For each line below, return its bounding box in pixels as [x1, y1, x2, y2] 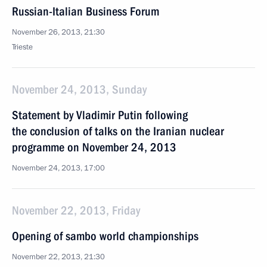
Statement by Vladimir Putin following [12, 108, 188, 122]
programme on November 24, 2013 [12, 140, 176, 154]
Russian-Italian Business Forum [12, 4, 159, 18]
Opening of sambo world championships [12, 229, 198, 243]
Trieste [12, 42, 33, 52]
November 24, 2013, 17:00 [12, 163, 105, 173]
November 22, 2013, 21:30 [12, 252, 105, 262]
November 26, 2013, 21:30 [12, 27, 105, 38]
